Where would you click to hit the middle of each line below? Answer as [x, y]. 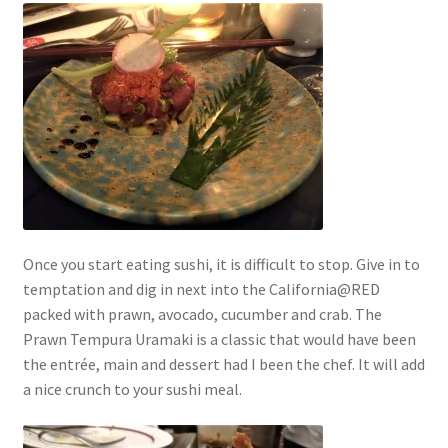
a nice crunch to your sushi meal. [132, 389]
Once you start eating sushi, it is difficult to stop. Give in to [221, 264]
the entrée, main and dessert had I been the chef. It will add [223, 364]
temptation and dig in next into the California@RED [201, 289]
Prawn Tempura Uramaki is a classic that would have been [219, 339]
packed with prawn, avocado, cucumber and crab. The [202, 314]
